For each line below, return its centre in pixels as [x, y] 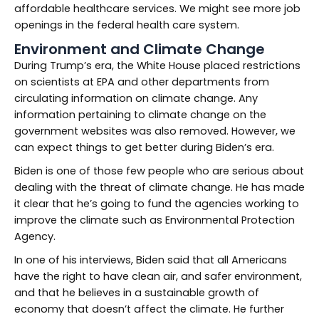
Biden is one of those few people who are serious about [159, 171]
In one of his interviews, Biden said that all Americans [151, 260]
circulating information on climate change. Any [136, 98]
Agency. [35, 236]
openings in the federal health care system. [127, 25]
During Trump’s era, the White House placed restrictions [157, 65]
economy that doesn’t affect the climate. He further [149, 309]
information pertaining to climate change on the [140, 114]
